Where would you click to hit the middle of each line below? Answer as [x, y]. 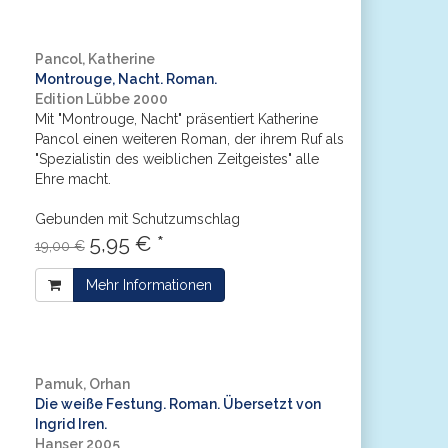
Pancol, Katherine [94, 59]
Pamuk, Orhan [82, 384]
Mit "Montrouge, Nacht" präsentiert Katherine [176, 119]
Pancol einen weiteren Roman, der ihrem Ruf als [189, 139]
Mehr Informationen [148, 285]
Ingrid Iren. [70, 424]
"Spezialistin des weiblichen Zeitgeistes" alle [176, 159]
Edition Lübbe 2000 [101, 99]
